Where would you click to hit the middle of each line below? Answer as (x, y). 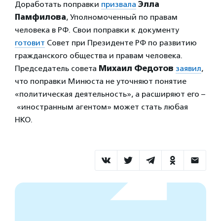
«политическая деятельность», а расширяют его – (110, 94)
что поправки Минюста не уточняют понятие (101, 81)
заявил (188, 68)
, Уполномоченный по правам (122, 17)
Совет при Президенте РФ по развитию (121, 43)
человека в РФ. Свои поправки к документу (97, 30)
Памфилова (40, 17)
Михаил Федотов (136, 68)
